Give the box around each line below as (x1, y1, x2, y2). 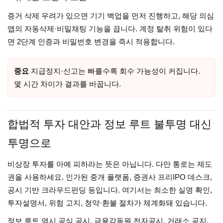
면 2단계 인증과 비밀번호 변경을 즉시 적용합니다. (7, 37, 175, 46)
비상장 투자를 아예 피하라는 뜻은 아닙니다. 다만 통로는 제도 (7, 160, 212, 168)
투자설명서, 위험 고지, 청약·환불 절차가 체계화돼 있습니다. (7, 199, 207, 207)
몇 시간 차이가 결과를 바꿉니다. (14, 80, 121, 88)
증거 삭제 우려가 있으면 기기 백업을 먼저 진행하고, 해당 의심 (7, 11, 214, 20)
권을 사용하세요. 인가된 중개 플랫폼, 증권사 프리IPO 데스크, (7, 173, 212, 181)
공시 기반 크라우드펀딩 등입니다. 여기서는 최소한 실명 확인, (7, 186, 212, 194)
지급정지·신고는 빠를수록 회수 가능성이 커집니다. (29, 67, 200, 75)
